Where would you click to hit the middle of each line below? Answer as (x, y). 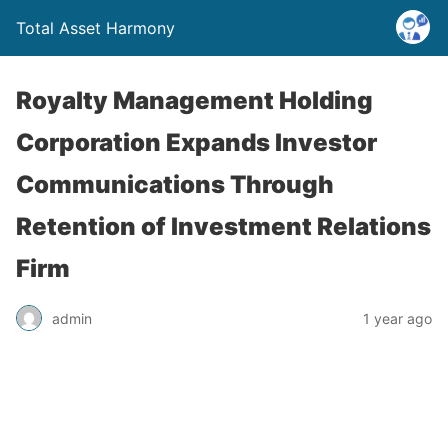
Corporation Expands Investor (196, 142)
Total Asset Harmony (95, 28)
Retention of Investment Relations (223, 226)
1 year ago (397, 318)
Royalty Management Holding (194, 100)
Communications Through (175, 184)
